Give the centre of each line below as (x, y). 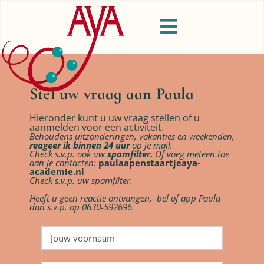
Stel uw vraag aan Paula (112, 93)
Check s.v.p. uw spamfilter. (82, 180)
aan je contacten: (64, 162)
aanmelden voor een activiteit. (97, 127)
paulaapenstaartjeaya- (149, 162)
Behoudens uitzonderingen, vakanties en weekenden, (132, 136)
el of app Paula (191, 198)
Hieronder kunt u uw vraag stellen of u (115, 118)
